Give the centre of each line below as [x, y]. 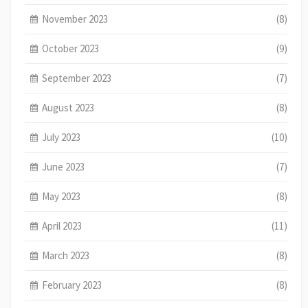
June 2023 [64, 167]
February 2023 [72, 285]
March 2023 [66, 256]
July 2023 [62, 137]
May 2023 [62, 197]
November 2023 [75, 19]
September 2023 [77, 78]
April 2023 [62, 226]
